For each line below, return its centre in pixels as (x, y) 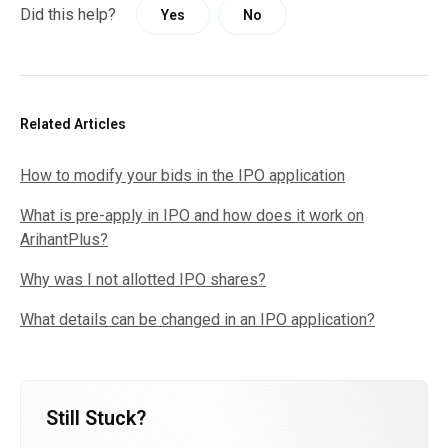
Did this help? (68, 14)
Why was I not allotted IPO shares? (143, 279)
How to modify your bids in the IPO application (182, 175)
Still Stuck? (96, 418)
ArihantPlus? (64, 239)
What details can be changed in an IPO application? (197, 319)
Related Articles (73, 124)
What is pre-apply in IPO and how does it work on (192, 215)
